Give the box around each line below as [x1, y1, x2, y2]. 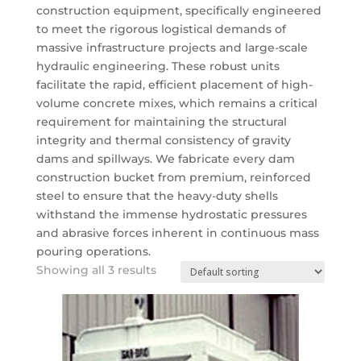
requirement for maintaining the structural [35, 114, 287, 129]
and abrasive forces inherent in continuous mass [35, 225, 319, 240]
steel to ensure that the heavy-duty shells [35, 188, 278, 203]
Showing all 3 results [35, 262, 156, 277]
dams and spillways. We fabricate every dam [35, 151, 295, 166]
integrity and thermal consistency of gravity [35, 132, 291, 147]
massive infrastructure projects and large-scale [35, 39, 308, 55]
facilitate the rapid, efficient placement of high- [35, 77, 313, 92]
